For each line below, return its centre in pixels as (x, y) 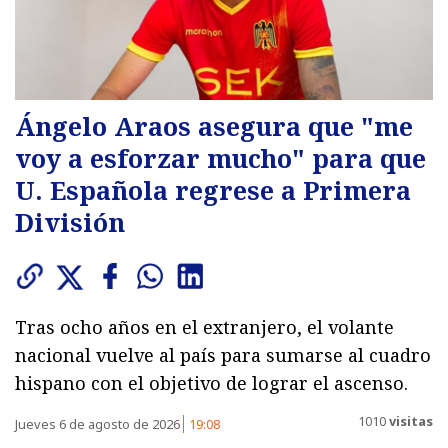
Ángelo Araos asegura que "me (214, 125)
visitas (409, 421)
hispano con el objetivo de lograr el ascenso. (211, 382)
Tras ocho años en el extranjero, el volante (204, 326)
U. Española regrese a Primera (213, 189)
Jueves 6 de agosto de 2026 (99, 423)
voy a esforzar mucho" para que (220, 157)
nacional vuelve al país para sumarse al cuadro (223, 354)
